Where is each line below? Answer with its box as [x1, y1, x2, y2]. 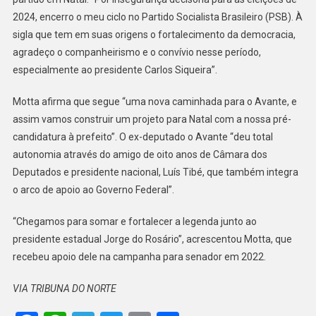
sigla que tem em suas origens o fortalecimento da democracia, [12, 28, 296, 40]
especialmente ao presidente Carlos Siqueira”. [12, 63, 217, 75]
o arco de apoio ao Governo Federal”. [12, 183, 174, 195]
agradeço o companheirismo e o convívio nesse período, [12, 46, 261, 58]
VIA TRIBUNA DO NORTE [12, 282, 116, 294]
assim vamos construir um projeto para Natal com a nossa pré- [12, 113, 291, 125]
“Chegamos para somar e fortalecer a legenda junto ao [12, 215, 257, 227]
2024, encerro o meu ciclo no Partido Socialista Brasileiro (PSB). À [12, 11, 303, 23]
